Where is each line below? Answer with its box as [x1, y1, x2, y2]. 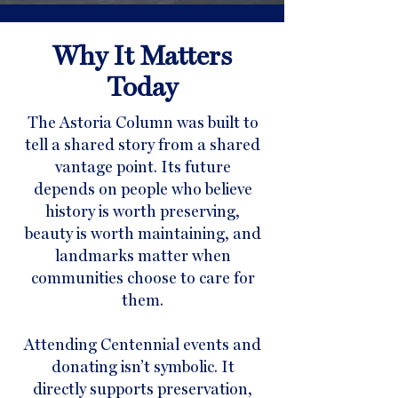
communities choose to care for [30, 268, 255, 287]
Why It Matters [52, 40, 232, 71]
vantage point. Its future [54, 157, 231, 176]
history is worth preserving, [45, 202, 240, 220]
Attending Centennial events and [24, 335, 261, 354]
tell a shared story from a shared [25, 135, 260, 154]
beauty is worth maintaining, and [24, 224, 261, 243]
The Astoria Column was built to [27, 113, 259, 131]
